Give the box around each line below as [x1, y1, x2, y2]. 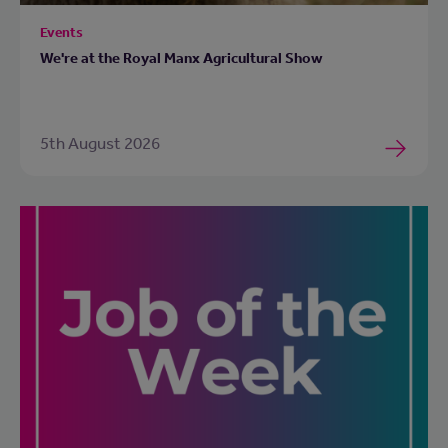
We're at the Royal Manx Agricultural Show [40, 48, 323, 67]
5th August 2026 [40, 132, 160, 153]
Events [40, 23, 83, 41]
